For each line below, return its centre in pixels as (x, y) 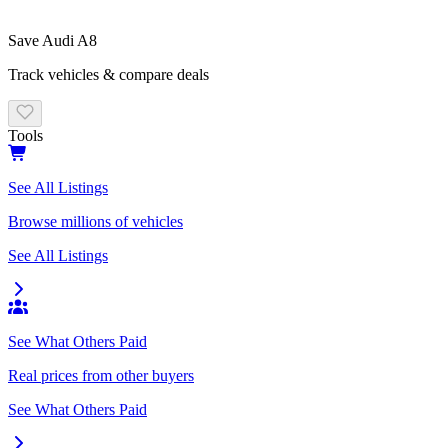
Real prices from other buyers (101, 376)
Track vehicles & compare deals (108, 75)
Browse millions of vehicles (95, 222)
